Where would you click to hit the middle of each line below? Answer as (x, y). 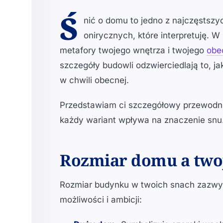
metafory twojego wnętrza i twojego (133, 50)
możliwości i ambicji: (101, 200)
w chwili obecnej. (94, 80)
